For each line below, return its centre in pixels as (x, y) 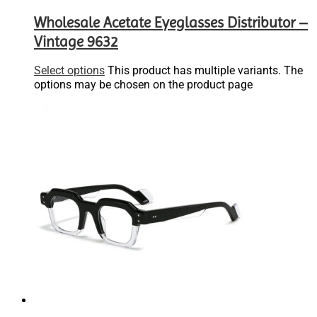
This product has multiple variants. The (205, 71)
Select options (69, 71)
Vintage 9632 (76, 41)
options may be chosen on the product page (143, 85)
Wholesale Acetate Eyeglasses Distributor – (171, 22)
